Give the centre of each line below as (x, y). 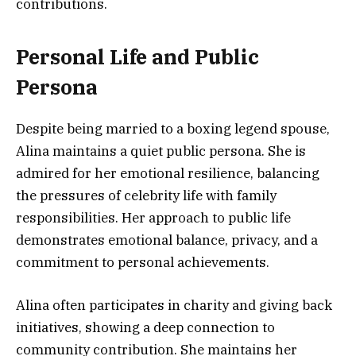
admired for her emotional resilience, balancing (168, 174)
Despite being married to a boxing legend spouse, (173, 129)
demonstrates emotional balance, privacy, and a (167, 240)
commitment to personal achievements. (143, 263)
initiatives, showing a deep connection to (145, 328)
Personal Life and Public (137, 57)
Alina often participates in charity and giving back (174, 306)
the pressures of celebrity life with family (146, 196)
